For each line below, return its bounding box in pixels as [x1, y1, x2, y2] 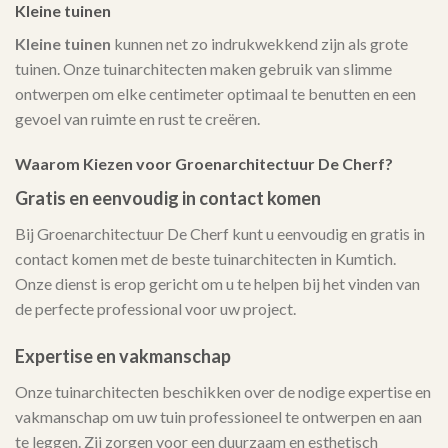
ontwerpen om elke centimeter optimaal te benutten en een [15, 83, 416, 103]
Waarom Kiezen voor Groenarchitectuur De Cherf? [15, 154, 393, 174]
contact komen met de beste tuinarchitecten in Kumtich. [15, 249, 396, 269]
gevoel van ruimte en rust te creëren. [15, 108, 260, 128]
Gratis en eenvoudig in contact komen [15, 187, 321, 210]
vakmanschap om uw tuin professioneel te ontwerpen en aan [15, 407, 422, 427]
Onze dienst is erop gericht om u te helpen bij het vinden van [15, 274, 420, 294]
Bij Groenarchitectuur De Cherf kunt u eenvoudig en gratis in [15, 224, 425, 244]
